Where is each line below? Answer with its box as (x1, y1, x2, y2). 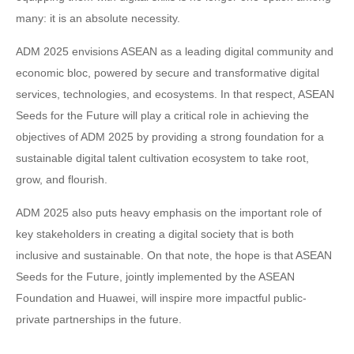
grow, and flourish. (16, 173, 107, 186)
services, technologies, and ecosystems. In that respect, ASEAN (16, 88, 334, 100)
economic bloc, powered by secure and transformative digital (16, 66, 319, 79)
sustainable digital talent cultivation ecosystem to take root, (16, 152, 309, 164)
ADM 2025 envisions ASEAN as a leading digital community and (16, 45, 333, 58)
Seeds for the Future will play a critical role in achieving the (16, 109, 309, 122)
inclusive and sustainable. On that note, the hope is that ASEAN (16, 249, 332, 262)
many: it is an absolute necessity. (16, 12, 180, 24)
